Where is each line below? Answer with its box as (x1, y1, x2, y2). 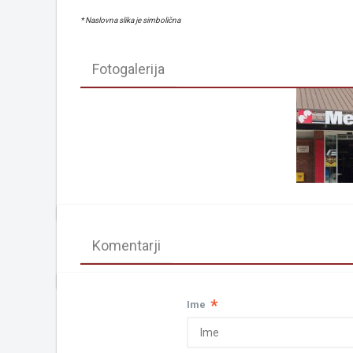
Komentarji (92, 237, 161, 255)
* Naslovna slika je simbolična (80, 16, 180, 25)
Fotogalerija (92, 61, 165, 78)
